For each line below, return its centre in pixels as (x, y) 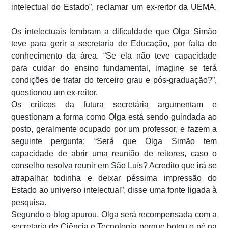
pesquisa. (29, 202)
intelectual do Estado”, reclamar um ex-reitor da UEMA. (114, 7)
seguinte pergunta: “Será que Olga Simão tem (114, 141)
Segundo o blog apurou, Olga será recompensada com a (114, 214)
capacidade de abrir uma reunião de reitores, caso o (114, 153)
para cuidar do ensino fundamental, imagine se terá (114, 68)
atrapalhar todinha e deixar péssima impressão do (114, 178)
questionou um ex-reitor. (54, 92)
